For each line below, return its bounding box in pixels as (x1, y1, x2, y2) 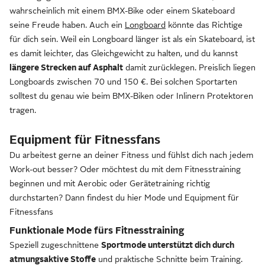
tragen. (9, 105, 36, 115)
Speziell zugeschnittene (9, 240, 101, 250)
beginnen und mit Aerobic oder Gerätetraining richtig (9, 179, 210, 188)
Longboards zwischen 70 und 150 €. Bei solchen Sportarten (9, 77, 237, 86)
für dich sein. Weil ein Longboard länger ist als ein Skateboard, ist (9, 34, 255, 44)
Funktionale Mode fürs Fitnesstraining (9, 225, 185, 236)
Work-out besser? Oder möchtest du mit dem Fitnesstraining (9, 164, 241, 174)
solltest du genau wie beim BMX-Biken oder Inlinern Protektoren (9, 91, 253, 101)
